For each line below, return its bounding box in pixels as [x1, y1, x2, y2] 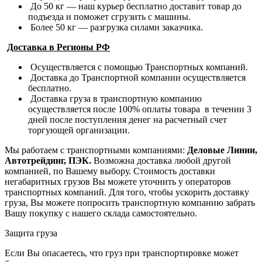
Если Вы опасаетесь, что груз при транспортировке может [5, 247, 239, 258]
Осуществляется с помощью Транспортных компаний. [28, 61, 248, 72]
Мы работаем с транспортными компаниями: [5, 144, 187, 155]
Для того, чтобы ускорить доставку [109, 187, 249, 197]
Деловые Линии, [187, 144, 257, 155]
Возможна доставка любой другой [94, 155, 231, 166]
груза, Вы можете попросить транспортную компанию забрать [5, 197, 255, 208]
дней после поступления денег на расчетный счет [28, 114, 227, 125]
